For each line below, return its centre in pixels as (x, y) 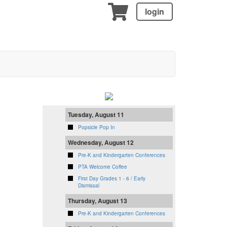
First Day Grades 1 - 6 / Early (111, 178)
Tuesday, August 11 (96, 114)
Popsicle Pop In (96, 127)
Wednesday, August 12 (101, 142)
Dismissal (88, 185)
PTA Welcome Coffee (102, 166)
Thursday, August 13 (97, 200)
